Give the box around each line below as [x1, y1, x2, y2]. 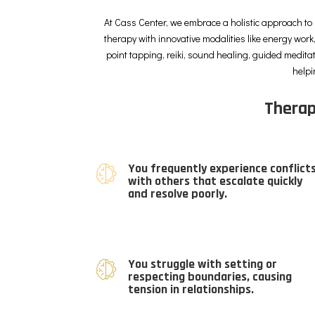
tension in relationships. [127, 281, 254, 298]
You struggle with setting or [127, 256, 277, 273]
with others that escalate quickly [127, 173, 302, 190]
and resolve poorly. [127, 186, 227, 202]
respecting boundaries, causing [127, 269, 292, 285]
